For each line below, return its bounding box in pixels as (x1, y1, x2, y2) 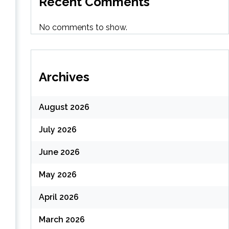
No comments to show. (38, 22, 127, 32)
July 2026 (38, 125, 77, 135)
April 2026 (38, 192, 79, 202)
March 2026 (38, 215, 85, 225)
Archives (38, 69, 89, 84)
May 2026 (38, 170, 77, 180)
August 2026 (38, 102, 89, 112)
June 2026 (38, 147, 80, 157)
